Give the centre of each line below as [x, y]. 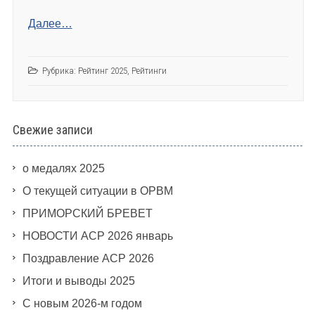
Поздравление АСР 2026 [88, 259]
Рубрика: [60, 71]
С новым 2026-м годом [82, 304]
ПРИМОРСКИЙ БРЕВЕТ [87, 214]
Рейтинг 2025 [102, 71]
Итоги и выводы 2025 [78, 281]
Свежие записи [52, 130]
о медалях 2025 [63, 169]
